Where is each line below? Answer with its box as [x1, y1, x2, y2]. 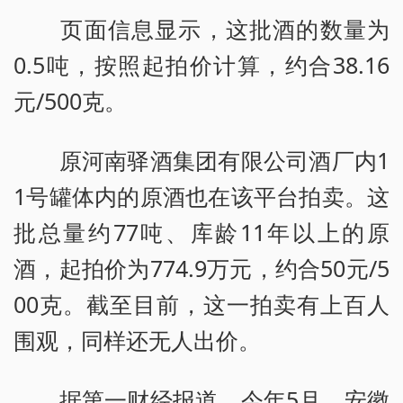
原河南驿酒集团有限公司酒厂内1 [13, 145, 390, 176]
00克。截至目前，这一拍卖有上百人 [13, 289, 390, 320]
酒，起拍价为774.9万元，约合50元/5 [13, 253, 390, 284]
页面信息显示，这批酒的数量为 [13, 13, 390, 45]
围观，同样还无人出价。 [13, 325, 261, 356]
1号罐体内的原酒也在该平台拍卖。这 [13, 181, 390, 212]
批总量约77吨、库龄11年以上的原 [13, 217, 390, 248]
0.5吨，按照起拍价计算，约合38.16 [13, 49, 390, 81]
